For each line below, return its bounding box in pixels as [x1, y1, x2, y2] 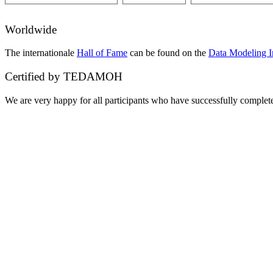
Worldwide [5, 23, 57, 36]
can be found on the [127, 48, 208, 58]
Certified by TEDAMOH [5, 69, 122, 83]
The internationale [5, 48, 77, 58]
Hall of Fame [77, 48, 127, 58]
